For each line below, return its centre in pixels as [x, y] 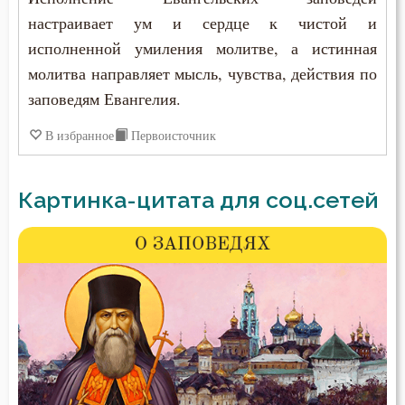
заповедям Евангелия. [104, 99]
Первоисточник [174, 136]
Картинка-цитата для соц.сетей [198, 200]
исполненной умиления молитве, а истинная [202, 48]
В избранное [80, 136]
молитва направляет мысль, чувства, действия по [202, 74]
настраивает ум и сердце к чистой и [202, 23]
